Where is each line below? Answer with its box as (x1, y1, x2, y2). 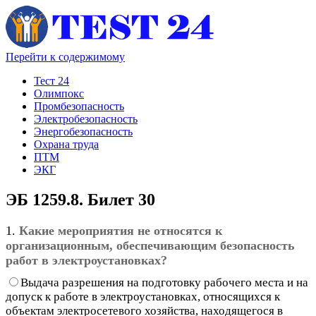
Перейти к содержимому (6, 51, 125, 63)
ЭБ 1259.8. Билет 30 (6, 190, 155, 209)
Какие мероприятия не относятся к (19, 223, 222, 238)
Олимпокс (34, 87, 84, 99)
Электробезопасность (34, 113, 138, 125)
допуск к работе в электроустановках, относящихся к (6, 289, 280, 303)
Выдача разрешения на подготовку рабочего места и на (20, 275, 308, 289)
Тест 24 (34, 75, 69, 87)
